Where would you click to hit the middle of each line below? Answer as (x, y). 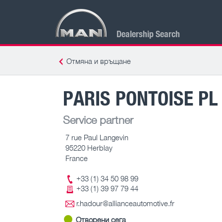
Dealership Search (148, 33)
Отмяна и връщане (99, 61)
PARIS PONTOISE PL (140, 98)
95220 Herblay (89, 147)
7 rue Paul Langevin (97, 137)
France (77, 158)
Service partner (98, 119)
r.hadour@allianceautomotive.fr (125, 203)
